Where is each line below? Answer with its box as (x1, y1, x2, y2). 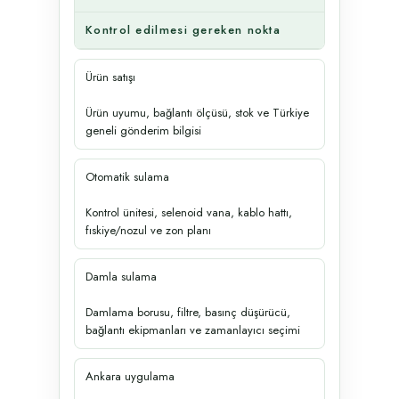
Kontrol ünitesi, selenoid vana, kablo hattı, (85, 203, 292, 221)
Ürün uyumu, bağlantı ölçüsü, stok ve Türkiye (85, 103, 309, 121)
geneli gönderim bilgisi (85, 121, 201, 139)
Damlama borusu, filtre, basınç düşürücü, (85, 303, 290, 321)
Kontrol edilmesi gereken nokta (85, 20, 281, 38)
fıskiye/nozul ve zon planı (85, 221, 211, 239)
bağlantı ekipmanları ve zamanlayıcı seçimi (85, 321, 300, 338)
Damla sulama (85, 267, 157, 285)
